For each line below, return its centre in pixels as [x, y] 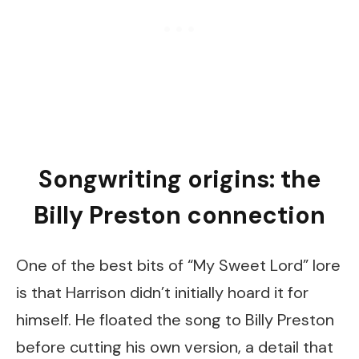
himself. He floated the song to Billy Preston [175, 319]
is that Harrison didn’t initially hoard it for [162, 292]
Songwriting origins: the [179, 179]
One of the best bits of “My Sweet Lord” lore [178, 265]
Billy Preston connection [179, 216]
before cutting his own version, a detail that [175, 347]
